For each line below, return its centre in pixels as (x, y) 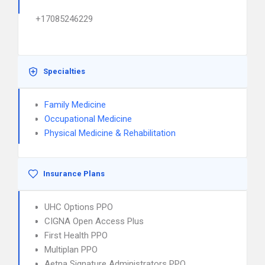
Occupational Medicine (88, 119)
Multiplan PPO (71, 250)
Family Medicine (75, 105)
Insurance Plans (74, 174)
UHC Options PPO (79, 207)
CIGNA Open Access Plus (94, 221)
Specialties (64, 71)
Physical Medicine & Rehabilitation (110, 133)
